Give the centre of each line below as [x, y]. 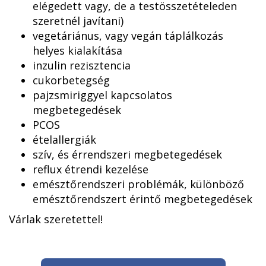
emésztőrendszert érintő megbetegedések [142, 199]
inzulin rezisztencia [82, 65]
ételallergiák [64, 139]
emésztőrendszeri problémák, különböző [138, 184]
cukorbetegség [71, 80]
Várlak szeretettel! [56, 219]
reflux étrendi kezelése [91, 169]
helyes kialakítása [77, 50]
